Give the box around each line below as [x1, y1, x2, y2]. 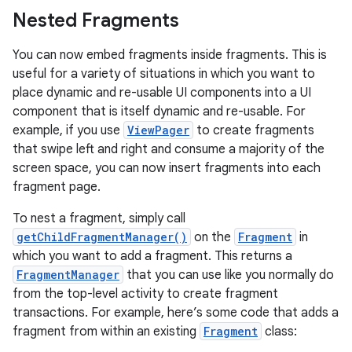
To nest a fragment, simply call [13, 211, 185, 226]
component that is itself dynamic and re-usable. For [13, 104, 306, 119]
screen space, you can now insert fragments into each [13, 160, 321, 176]
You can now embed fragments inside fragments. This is [13, 47, 327, 63]
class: [262, 324, 297, 339]
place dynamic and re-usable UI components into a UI [13, 85, 311, 101]
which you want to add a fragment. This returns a [13, 248, 292, 264]
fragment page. [13, 179, 101, 195]
